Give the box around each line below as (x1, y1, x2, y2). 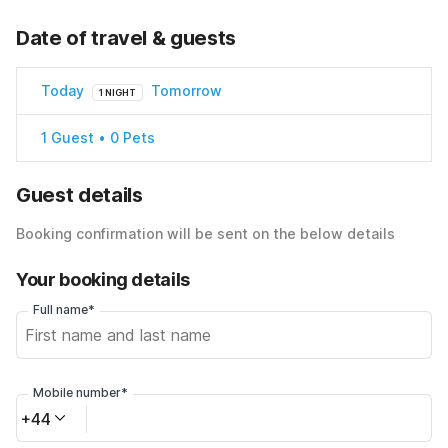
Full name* (33, 301, 95, 317)
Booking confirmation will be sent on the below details (16, 224, 395, 242)
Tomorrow (151, 81, 222, 99)
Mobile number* (33, 384, 128, 400)
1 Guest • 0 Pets (41, 128, 155, 146)
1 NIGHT (99, 86, 136, 98)
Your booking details (16, 268, 190, 290)
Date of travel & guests (16, 25, 236, 50)
